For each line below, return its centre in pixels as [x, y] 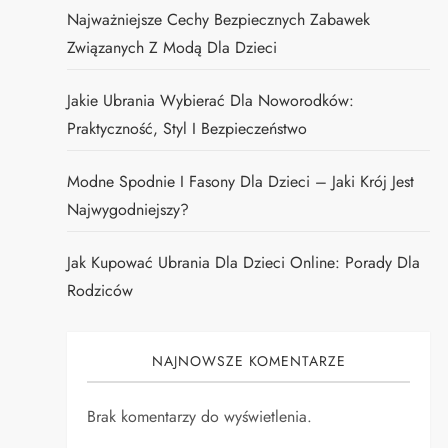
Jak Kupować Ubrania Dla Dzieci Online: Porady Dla [244, 262]
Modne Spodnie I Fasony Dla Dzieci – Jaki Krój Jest [241, 181]
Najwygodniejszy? [128, 209]
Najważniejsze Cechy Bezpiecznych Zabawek [219, 19]
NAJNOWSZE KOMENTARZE [248, 361]
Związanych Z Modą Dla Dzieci [172, 47]
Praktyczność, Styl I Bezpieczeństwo [187, 128]
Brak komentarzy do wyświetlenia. [200, 416]
